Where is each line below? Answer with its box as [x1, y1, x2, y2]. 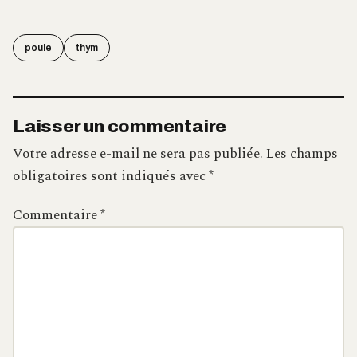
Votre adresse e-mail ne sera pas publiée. [13, 143, 263, 165]
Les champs [266, 143, 338, 165]
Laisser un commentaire [13, 116, 227, 136]
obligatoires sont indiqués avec [13, 166, 209, 187]
